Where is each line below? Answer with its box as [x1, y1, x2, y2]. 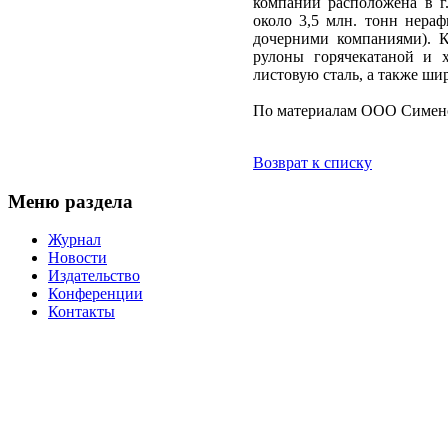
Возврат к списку [253, 153, 372, 171]
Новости [48, 249, 107, 267]
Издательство [48, 267, 140, 285]
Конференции [48, 285, 143, 303]
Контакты [48, 303, 115, 321]
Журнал [48, 231, 101, 249]
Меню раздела [8, 190, 133, 212]
